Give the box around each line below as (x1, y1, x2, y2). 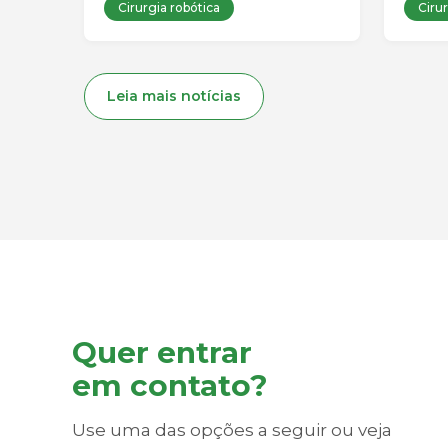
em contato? (72, 367, 268, 403)
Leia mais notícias (107, 87, 241, 105)
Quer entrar (72, 334, 252, 370)
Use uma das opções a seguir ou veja (72, 420, 392, 440)
